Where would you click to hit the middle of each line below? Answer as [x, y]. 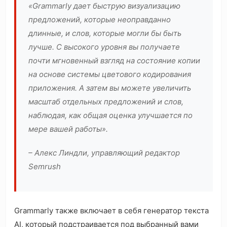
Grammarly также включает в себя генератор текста [111, 211]
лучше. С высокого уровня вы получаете [104, 47]
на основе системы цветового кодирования [110, 74]
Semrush [45, 167]
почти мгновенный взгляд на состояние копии [114, 61]
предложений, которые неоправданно [100, 20]
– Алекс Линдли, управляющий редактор [104, 153]
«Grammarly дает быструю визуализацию [104, 6]
